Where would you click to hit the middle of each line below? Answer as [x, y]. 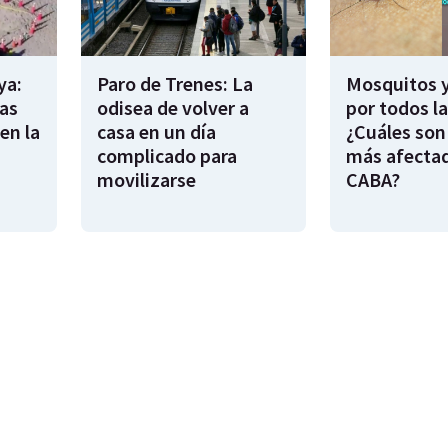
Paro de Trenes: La [175, 84]
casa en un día [156, 132]
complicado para [167, 156]
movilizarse [146, 180]
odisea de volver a [173, 108]
